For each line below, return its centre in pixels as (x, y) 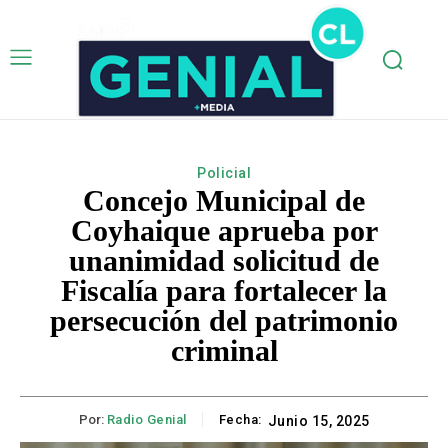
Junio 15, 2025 (318, 421)
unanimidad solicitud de (224, 261)
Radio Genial (146, 420)
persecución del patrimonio (224, 321)
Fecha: (240, 420)
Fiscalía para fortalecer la (224, 291)
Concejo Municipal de (224, 201)
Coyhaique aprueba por (224, 231)
